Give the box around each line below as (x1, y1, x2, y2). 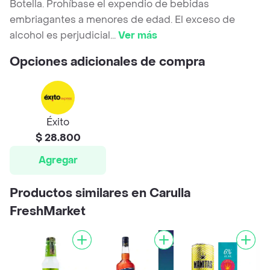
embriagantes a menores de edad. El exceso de (10, 13, 235, 27)
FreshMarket (10, 204, 86, 220)
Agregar (38, 154, 78, 167)
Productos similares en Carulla (10, 186, 190, 202)
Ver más (118, 29, 157, 42)
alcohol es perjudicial (10, 29, 110, 42)
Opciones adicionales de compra (10, 54, 205, 71)
